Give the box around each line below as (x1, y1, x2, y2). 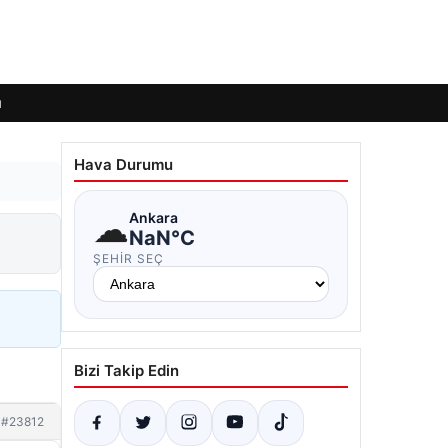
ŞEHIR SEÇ (93, 251, 164, 266)
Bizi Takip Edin (74, 361, 179, 380)
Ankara (129, 208, 178, 226)
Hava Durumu (74, 155, 173, 174)
